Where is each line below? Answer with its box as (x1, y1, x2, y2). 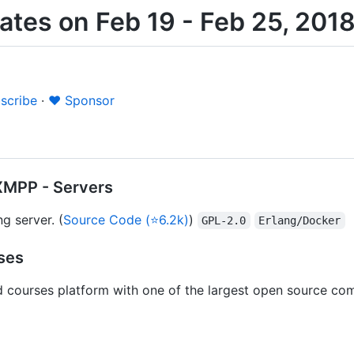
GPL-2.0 (201, 213, 247, 227)
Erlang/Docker (258, 213, 341, 227)
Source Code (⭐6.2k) (63, 211, 189, 228)
